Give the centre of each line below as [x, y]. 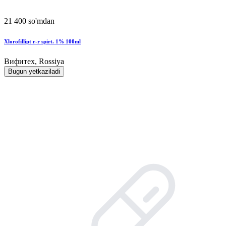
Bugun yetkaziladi [34, 71]
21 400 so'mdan [29, 21]
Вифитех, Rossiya [34, 61]
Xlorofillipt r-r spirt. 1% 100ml [42, 41]
